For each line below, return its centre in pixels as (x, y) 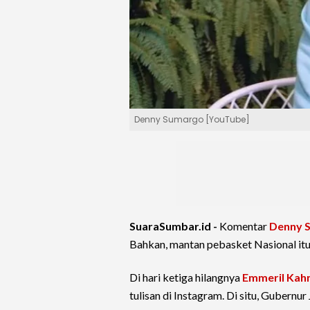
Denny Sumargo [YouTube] (192, 120)
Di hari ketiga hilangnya (186, 277)
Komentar (244, 226)
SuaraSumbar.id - (174, 226)
